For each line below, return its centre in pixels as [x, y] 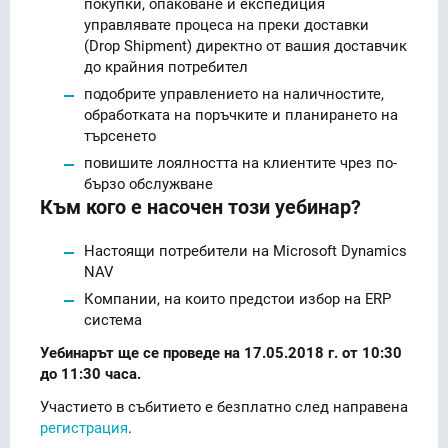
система [113, 318]
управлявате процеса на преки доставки [226, 23]
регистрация [84, 426]
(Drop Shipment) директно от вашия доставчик [245, 44]
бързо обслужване [148, 182]
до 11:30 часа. [90, 372]
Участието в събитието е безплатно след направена [224, 405]
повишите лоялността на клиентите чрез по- [240, 161]
